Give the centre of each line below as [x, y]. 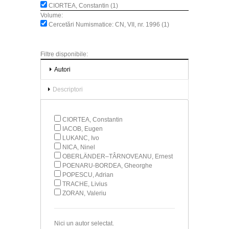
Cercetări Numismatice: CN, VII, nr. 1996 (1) [108, 24]
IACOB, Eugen [83, 129]
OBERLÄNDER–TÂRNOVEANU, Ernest [118, 156]
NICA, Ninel [79, 147]
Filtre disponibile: [64, 54]
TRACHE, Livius [85, 184]
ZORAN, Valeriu [84, 193]
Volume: [52, 15]
